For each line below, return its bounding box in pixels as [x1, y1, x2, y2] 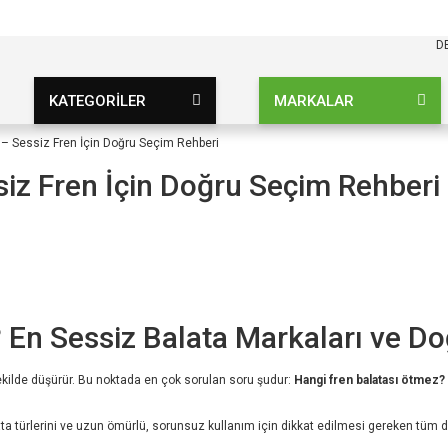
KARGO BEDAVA [96, 8, 226, 27]
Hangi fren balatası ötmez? [294, 372, 445, 387]
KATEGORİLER [48, 91, 146, 110]
